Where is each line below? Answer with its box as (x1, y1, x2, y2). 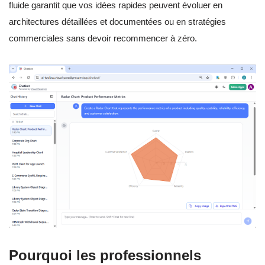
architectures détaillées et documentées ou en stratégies (9, 17, 226, 27)
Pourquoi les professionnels (9, 247, 201, 264)
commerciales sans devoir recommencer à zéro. (9, 33, 197, 44)
